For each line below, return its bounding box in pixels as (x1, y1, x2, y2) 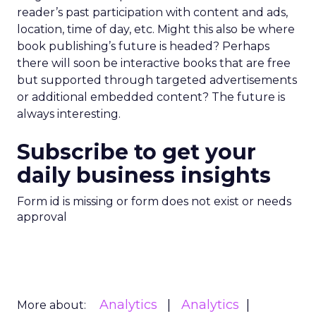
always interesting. (17, 107, 121, 121)
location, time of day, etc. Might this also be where (17, 23, 295, 36)
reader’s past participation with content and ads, (17, 6, 288, 19)
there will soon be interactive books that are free (17, 56, 291, 70)
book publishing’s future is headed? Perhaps (17, 39, 269, 53)
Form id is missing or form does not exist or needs (17, 195, 291, 208)
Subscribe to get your (17, 139, 256, 165)
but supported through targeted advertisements (17, 73, 297, 87)
